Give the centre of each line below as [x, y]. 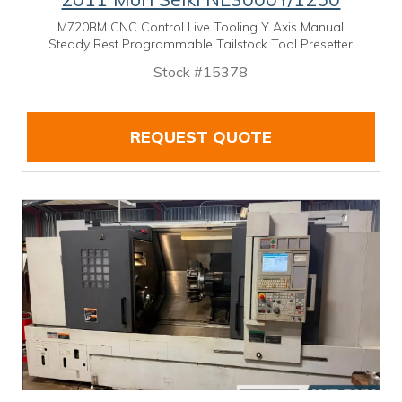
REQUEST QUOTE [201, 136]
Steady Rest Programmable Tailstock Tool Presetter [201, 44]
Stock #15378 [201, 71]
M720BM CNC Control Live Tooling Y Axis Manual [201, 26]
